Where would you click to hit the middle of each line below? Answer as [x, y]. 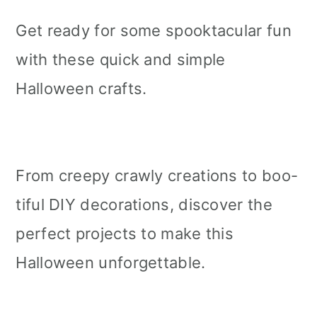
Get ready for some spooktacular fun [154, 30]
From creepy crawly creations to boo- [157, 175]
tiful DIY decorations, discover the [144, 204]
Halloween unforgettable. [111, 262]
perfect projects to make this [125, 233]
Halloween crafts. [81, 88]
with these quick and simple [121, 59]
